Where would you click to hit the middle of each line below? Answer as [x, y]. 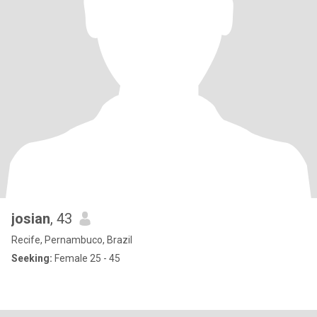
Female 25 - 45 [86, 258]
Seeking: [32, 258]
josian [31, 219]
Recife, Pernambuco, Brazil [72, 240]
